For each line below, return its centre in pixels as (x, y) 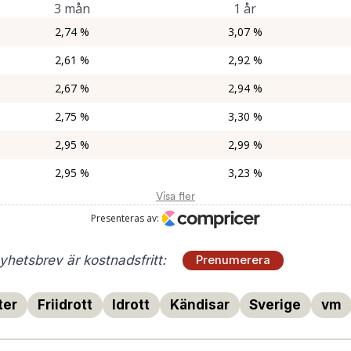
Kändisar (199, 304)
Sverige (275, 304)
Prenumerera (233, 260)
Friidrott (65, 304)
